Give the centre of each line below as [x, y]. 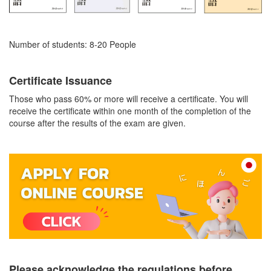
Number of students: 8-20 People [73, 44]
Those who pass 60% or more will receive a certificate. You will [129, 98]
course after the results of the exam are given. [97, 122]
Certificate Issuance [60, 80]
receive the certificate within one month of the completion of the [130, 110]
